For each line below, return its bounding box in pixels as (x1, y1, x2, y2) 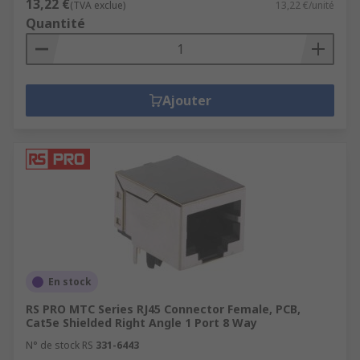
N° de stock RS (26, 338, 93, 352)
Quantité (26, 14, 85, 32)
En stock (48, 275, 92, 288)
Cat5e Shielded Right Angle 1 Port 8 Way (26, 315, 257, 330)
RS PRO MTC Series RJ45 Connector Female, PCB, (26, 301, 301, 317)
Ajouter (162, 92, 211, 109)
